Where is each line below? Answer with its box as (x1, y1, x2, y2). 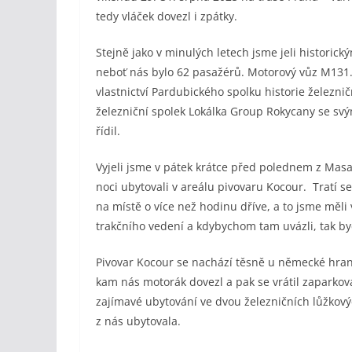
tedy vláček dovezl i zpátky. (96, 8, 240, 24)
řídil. (96, 123, 123, 138)
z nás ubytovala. (96, 313, 187, 328)
